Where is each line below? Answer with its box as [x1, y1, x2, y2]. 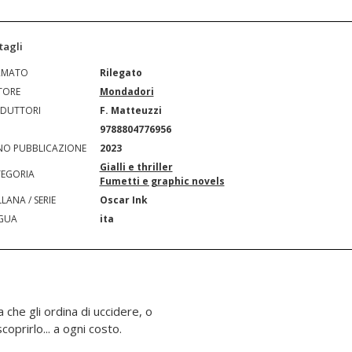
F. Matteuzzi [99, 104, 162, 117]
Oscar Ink [99, 193, 148, 207]
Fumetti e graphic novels [99, 174, 225, 188]
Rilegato [99, 66, 142, 79]
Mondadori [99, 85, 154, 98]
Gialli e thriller [99, 160, 173, 174]
